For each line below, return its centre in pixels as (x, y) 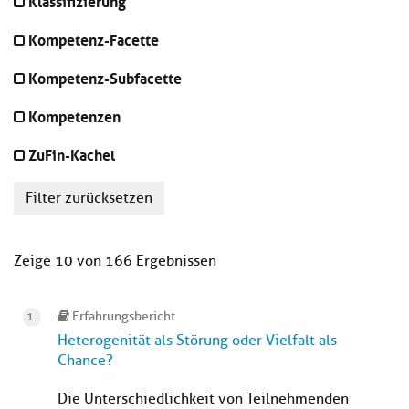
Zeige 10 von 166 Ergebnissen (115, 262)
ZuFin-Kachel (72, 154)
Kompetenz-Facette (94, 39)
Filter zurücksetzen (89, 199)
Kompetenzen (74, 115)
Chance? (85, 361)
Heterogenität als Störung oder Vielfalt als (197, 341)
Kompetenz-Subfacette (105, 77)
